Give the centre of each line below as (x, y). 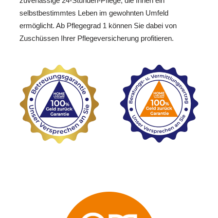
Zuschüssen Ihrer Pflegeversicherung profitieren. (97, 38)
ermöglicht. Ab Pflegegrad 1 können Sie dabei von (98, 26)
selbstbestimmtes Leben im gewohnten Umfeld (94, 13)
